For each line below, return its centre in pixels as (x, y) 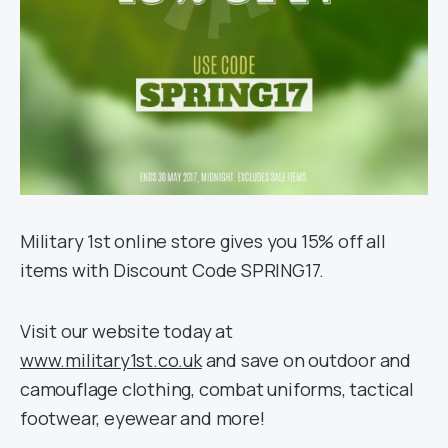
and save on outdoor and (306, 360)
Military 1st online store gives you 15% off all (203, 241)
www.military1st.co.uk (111, 360)
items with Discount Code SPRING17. (172, 270)
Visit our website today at (126, 331)
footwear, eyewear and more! (142, 418)
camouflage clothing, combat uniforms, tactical (217, 389)
